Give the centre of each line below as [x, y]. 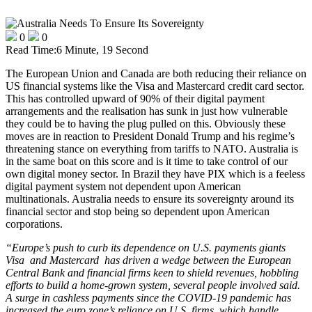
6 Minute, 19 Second [102, 50]
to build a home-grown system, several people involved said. [168, 286]
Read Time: [31, 50]
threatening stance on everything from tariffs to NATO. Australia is [152, 149]
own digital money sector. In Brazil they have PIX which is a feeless [155, 174]
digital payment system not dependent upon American [123, 187]
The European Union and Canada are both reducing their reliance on [156, 74]
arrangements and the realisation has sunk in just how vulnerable [147, 111]
